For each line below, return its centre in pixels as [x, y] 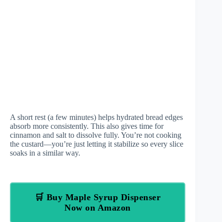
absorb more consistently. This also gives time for [87, 126]
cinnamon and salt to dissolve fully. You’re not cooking [96, 135]
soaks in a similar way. [45, 153]
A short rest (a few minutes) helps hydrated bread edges [96, 117]
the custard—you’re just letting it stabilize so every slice [97, 144]
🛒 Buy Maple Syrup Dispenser [98, 197]
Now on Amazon [98, 208]
